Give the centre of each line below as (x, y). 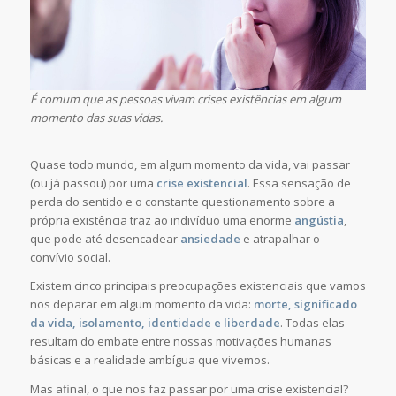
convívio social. (70, 258)
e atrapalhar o (280, 239)
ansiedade (210, 239)
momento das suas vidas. (96, 118)
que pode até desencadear (105, 239)
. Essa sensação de (299, 183)
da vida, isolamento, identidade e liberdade (155, 323)
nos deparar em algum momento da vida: (141, 305)
